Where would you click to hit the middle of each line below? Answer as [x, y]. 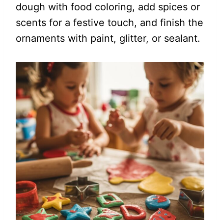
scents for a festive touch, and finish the [110, 23]
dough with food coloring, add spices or [108, 7]
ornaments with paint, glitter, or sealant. [108, 38]
